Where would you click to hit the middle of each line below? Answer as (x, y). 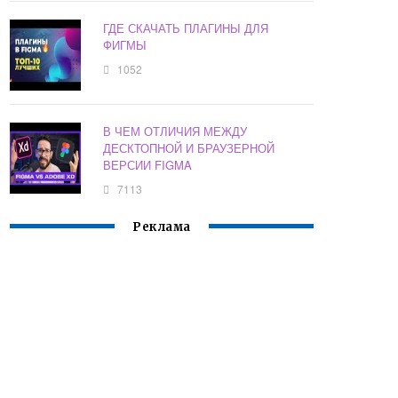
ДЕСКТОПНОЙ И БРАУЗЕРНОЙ (189, 148)
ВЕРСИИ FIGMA (148, 165)
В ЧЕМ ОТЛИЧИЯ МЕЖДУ (175, 131)
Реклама (162, 227)
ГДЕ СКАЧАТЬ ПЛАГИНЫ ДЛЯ (186, 28)
